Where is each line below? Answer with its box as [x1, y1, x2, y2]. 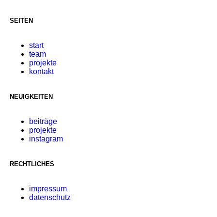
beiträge [29, 117, 57, 125]
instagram [29, 134, 63, 143]
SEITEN [10, 16, 33, 24]
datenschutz [29, 193, 71, 201]
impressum [29, 184, 67, 193]
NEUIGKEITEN [10, 93, 53, 100]
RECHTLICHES [10, 160, 54, 168]
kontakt [29, 67, 54, 76]
